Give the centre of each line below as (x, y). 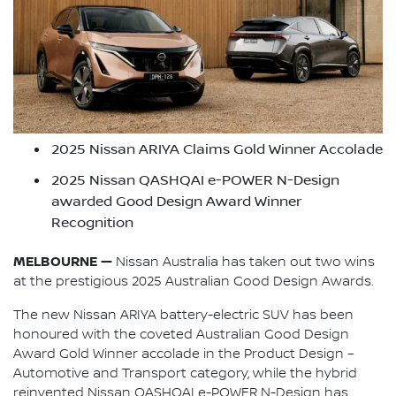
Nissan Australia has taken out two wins (245, 263)
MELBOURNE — (65, 262)
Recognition (92, 222)
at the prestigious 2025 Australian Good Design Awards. (194, 282)
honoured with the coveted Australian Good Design (181, 335)
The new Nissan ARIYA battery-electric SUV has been (183, 316)
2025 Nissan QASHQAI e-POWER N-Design (195, 180)
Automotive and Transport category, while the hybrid (185, 374)
